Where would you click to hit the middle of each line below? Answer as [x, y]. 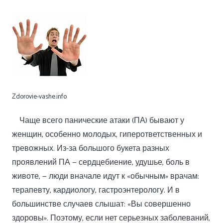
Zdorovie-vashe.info [39, 97]
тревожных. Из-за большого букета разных [91, 149]
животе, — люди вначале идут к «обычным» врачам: [106, 176]
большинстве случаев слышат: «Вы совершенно [101, 204]
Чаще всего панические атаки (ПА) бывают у [102, 121]
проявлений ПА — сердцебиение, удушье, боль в [101, 163]
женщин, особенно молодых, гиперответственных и [107, 135]
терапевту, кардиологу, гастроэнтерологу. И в [96, 190]
